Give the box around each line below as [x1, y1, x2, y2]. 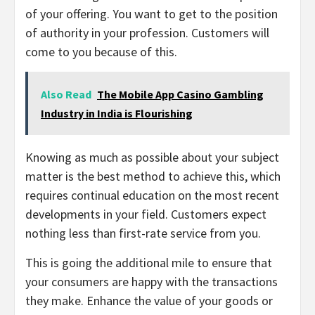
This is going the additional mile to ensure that [25, 255, 272, 271]
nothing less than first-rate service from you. [25, 225, 261, 242]
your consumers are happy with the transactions [25, 274, 278, 290]
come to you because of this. [25, 44, 180, 60]
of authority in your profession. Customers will [25, 25, 269, 41]
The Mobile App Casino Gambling [97, 87, 264, 102]
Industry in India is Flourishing [41, 106, 193, 121]
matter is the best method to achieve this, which [25, 168, 281, 185]
